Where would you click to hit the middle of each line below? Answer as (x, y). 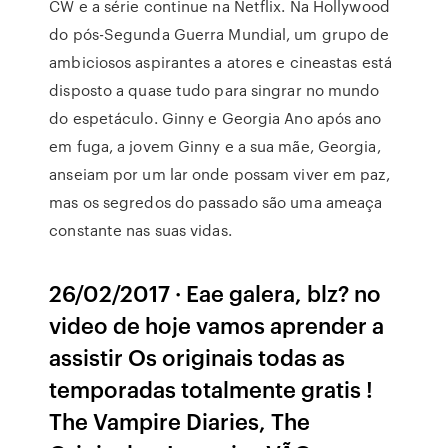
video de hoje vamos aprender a (217, 324)
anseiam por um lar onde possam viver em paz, (219, 174)
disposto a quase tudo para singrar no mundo (214, 90)
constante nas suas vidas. (140, 230)
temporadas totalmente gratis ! (211, 388)
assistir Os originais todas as (197, 356)
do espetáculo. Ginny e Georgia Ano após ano (215, 118)
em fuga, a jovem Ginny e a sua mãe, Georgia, (215, 146)
